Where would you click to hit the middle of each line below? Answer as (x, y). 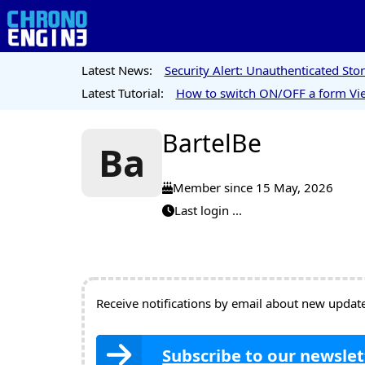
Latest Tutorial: (122, 92)
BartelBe (211, 143)
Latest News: (117, 70)
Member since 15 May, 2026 (253, 187)
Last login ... (208, 210)
